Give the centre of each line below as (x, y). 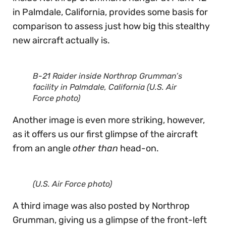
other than (95, 148)
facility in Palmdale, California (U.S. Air (105, 87)
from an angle (43, 148)
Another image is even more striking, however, (109, 120)
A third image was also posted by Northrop (101, 206)
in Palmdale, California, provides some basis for (110, 12)
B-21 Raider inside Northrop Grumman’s (107, 76)
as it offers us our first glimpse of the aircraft (105, 134)
